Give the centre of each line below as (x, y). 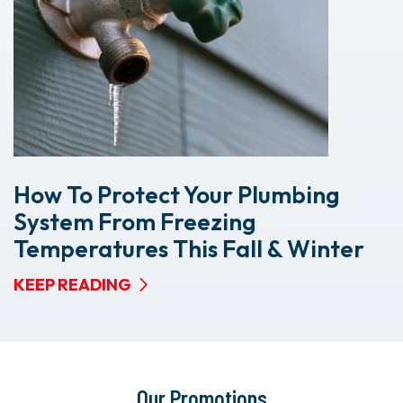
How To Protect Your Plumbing (176, 195)
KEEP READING (72, 285)
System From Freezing (134, 222)
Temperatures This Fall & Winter (189, 249)
